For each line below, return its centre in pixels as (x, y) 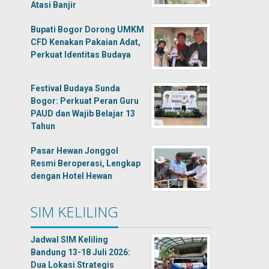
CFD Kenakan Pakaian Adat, (86, 42)
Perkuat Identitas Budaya (81, 55)
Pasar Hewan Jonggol (75, 151)
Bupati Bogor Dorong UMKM (88, 29)
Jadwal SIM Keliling (70, 240)
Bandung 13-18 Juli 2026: (81, 252)
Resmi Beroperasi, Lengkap (86, 163)
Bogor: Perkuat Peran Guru (85, 101)
